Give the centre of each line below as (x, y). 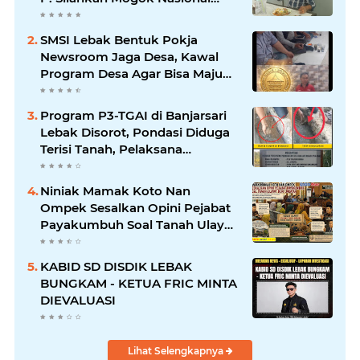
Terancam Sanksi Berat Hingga (134, 166)
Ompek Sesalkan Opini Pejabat (135, 208)
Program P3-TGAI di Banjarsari (134, 115)
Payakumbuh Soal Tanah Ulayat (138, 225)
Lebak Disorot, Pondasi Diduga (135, 132)
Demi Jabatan (83, 241)
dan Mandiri (76, 90)
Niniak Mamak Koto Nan (115, 191)
